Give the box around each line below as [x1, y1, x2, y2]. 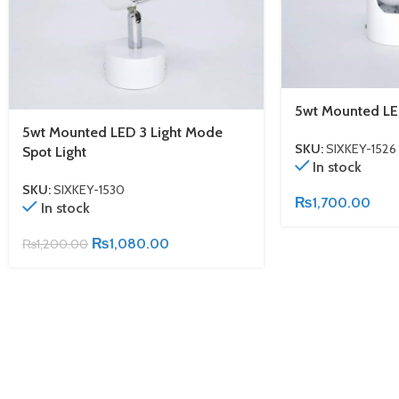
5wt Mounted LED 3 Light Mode [22, 123, 223, 141]
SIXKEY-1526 [325, 141, 396, 158]
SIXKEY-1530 [53, 182, 125, 199]
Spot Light [22, 142, 86, 160]
